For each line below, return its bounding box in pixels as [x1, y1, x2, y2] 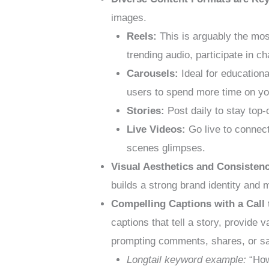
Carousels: [126, 68, 178, 80]
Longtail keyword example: [126, 254, 246, 266]
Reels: [126, 31, 157, 43]
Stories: [126, 105, 165, 117]
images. [111, 12, 147, 24]
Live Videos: [126, 124, 186, 136]
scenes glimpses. [126, 142, 205, 154]
